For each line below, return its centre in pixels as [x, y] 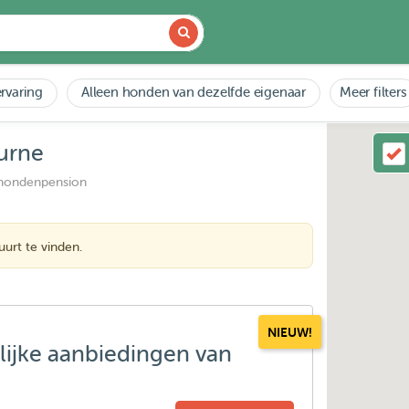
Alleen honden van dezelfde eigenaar [194, 93]
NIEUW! [290, 332]
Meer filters [373, 93]
